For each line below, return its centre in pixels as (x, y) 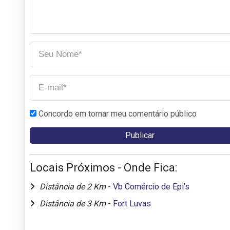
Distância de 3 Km (74, 203)
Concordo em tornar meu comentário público (118, 113)
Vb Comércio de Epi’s (151, 186)
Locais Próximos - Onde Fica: (103, 167)
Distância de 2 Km (74, 186)
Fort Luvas (132, 203)
